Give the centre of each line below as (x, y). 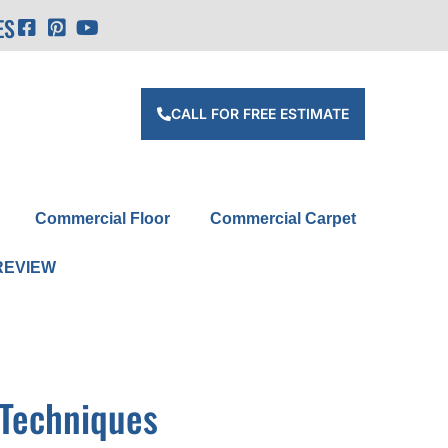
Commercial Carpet (282, 219)
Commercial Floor (102, 219)
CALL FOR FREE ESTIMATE (260, 114)
